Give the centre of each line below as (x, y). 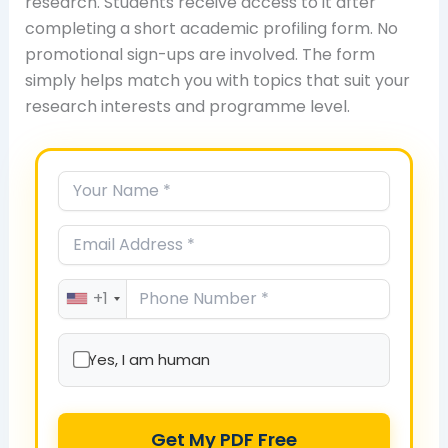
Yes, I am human (148, 359)
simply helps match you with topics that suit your (217, 80)
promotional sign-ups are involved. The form (199, 54)
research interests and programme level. (187, 106)
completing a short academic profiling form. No (211, 28)
